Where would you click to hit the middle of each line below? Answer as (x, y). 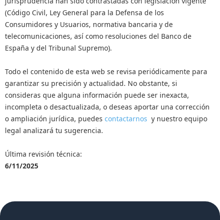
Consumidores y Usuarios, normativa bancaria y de (89, 24)
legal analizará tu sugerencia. (54, 130)
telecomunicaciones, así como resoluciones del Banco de (98, 36)
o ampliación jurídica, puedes (55, 118)
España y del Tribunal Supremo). (58, 48)
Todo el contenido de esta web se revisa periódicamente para (106, 71)
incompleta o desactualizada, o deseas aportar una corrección (107, 107)
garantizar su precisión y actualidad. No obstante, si (91, 83)
